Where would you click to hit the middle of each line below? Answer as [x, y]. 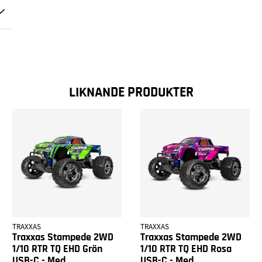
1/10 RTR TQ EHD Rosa [186, 249]
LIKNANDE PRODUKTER [131, 92]
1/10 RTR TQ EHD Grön [58, 249]
